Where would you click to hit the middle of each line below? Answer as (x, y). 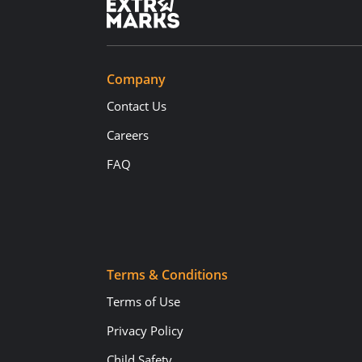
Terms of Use (143, 301)
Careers (128, 135)
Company (136, 79)
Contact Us (137, 105)
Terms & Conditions (167, 274)
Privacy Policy (145, 330)
